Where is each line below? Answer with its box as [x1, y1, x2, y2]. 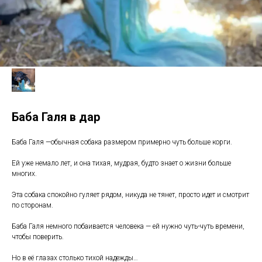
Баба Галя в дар [12, 110, 100, 124]
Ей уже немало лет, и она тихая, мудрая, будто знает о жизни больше [12, 159, 231, 167]
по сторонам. [12, 201, 53, 209]
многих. [12, 170, 37, 178]
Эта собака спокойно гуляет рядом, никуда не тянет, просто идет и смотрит [12, 191, 249, 199]
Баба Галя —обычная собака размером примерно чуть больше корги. [12, 138, 232, 146]
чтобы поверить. [12, 233, 64, 241]
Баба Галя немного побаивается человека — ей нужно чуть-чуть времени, [12, 222, 244, 230]
